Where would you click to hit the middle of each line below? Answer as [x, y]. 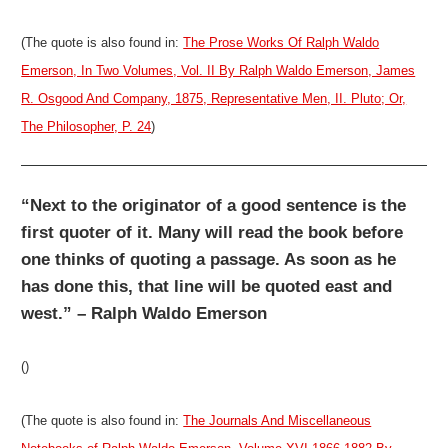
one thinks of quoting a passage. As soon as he [209, 259]
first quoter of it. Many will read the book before [212, 232]
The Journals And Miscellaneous [277, 420]
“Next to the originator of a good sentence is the [214, 205]
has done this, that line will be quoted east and [207, 286]
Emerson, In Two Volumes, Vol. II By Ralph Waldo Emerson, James [218, 70]
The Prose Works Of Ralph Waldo [281, 42]
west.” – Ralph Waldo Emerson [144, 313]
